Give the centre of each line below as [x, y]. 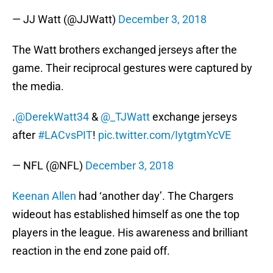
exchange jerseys [193, 117]
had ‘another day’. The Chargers [155, 196]
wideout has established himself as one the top [126, 214]
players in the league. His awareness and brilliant [130, 233]
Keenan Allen [44, 196]
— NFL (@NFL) [49, 166]
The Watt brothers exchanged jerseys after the [125, 50]
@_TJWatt [125, 117]
